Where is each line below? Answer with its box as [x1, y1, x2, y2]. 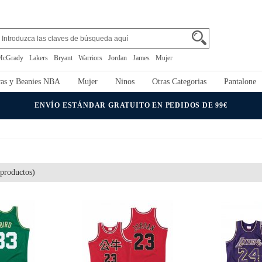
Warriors [78, 54, 102, 62]
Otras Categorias [152, 77, 206, 86]
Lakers [29, 54, 48, 62]
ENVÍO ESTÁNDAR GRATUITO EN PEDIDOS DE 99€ [35, 101, 227, 109]
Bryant [54, 54, 73, 62]
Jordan [108, 54, 127, 62]
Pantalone [224, 77, 256, 86]
